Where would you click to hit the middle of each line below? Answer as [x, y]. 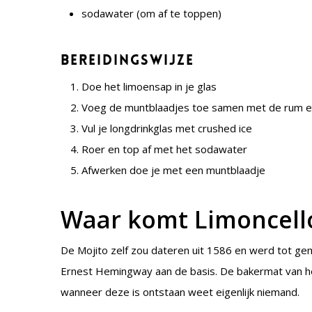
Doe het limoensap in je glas [149, 86]
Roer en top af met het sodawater [165, 149]
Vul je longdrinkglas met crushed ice [167, 128]
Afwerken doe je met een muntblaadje [174, 170]
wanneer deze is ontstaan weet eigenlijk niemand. [180, 292]
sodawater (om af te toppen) [152, 13]
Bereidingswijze [128, 60]
